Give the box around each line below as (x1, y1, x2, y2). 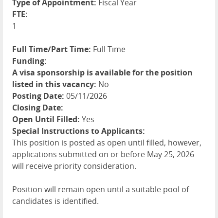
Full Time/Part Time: (12, 44, 91, 55)
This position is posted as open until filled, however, (12, 137, 201, 148)
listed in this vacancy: (12, 79, 96, 90)
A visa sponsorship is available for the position (12, 67, 193, 78)
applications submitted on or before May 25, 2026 (12, 149, 194, 160)
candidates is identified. (12, 196, 99, 207)
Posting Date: (12, 91, 64, 102)
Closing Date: (12, 102, 63, 113)
